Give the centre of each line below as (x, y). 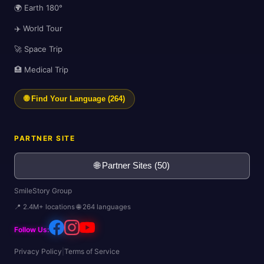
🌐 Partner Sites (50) (132, 166)
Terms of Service (92, 252)
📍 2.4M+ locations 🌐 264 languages (72, 207)
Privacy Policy (38, 252)
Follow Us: (32, 230)
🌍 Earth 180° (38, 8)
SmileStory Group (43, 191)
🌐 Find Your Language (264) (75, 99)
